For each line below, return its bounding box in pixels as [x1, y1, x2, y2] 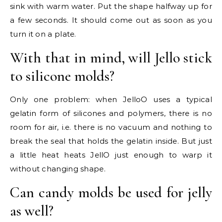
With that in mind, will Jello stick [10, 49, 212, 67]
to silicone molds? [10, 67, 114, 85]
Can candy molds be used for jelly [10, 183, 212, 202]
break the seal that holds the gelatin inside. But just [10, 136, 212, 146]
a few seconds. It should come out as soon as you [10, 15, 212, 25]
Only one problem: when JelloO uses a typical [10, 95, 212, 104]
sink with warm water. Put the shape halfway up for [10, 1, 212, 11]
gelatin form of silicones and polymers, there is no [10, 109, 212, 118]
